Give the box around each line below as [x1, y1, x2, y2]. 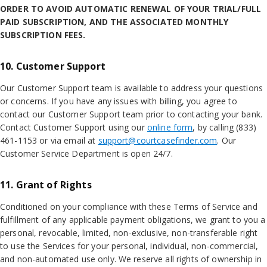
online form [147, 122, 193, 133]
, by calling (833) [193, 122, 256, 133]
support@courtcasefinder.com [98, 135, 218, 146]
